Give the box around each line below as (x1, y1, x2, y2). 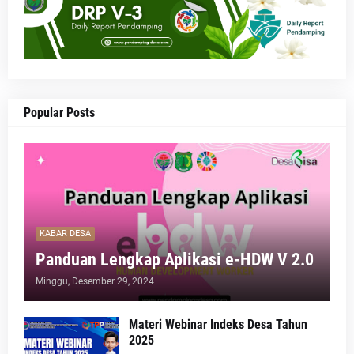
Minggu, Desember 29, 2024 (36, 275, 154, 287)
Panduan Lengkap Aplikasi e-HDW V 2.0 (36, 249, 314, 269)
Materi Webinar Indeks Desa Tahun (129, 316, 307, 332)
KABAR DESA (40, 228, 91, 239)
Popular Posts (24, 104, 95, 120)
